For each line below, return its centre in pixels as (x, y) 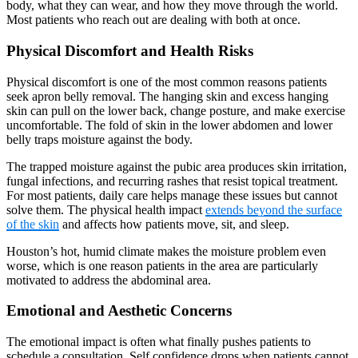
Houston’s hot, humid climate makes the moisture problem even (166, 251)
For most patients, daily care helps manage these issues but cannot (172, 195)
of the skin (33, 224)
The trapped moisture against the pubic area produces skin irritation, (177, 166)
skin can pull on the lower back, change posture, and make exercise (176, 110)
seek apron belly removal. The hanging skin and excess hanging (167, 96)
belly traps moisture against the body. (99, 139)
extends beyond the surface (274, 209)
